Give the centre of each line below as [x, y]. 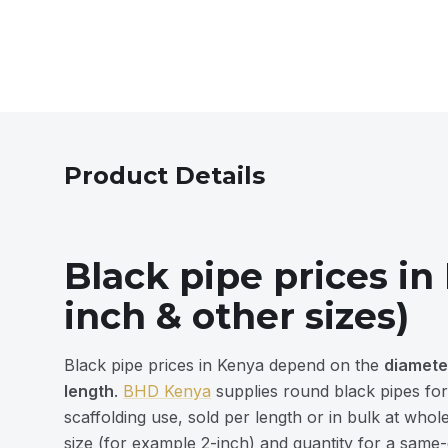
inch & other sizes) [236, 316]
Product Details [164, 175]
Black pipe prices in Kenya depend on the [224, 365]
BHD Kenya [167, 391]
